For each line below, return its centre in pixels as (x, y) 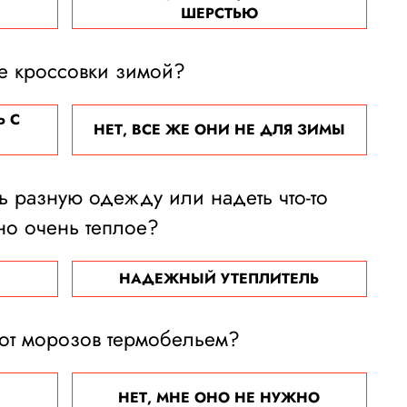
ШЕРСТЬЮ (219, 13)
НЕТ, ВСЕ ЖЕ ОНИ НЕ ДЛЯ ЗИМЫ (219, 129)
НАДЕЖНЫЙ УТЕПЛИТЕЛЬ (219, 278)
